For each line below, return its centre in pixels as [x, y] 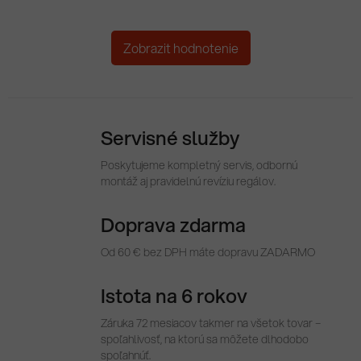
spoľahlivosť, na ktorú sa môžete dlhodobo [205, 340]
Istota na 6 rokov [174, 296]
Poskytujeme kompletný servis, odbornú [199, 166]
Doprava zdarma [173, 225]
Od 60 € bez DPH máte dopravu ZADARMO [208, 253]
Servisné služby [170, 138]
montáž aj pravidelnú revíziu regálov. [188, 182]
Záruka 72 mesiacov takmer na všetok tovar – [211, 324]
